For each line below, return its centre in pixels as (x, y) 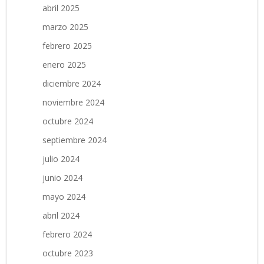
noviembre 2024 (73, 103)
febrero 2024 (67, 235)
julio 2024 (61, 159)
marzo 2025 (65, 27)
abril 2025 (61, 8)
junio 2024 (62, 178)
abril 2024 (61, 216)
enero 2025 (64, 65)
